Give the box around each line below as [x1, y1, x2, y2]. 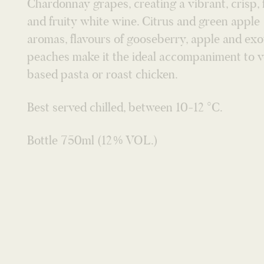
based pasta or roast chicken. [27, 15, 179, 31]
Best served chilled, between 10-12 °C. [27, 48, 223, 64]
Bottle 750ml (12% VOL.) [27, 81, 159, 97]
